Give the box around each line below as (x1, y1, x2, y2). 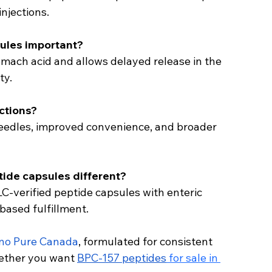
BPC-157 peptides (77, 251, 166, 265)
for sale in (166, 251, 220, 265)
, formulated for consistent (78, 234, 215, 249)
